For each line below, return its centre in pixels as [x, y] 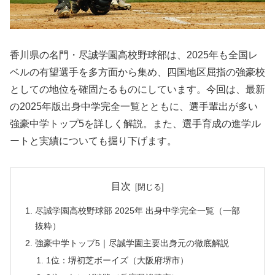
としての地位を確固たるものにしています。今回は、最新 [137, 90]
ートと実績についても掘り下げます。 [93, 141]
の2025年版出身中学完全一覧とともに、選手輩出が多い [134, 107]
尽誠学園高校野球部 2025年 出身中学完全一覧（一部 [138, 211]
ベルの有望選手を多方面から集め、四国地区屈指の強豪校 [137, 72]
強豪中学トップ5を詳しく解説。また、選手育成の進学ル [135, 124]
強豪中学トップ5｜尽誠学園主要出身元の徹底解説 [132, 243]
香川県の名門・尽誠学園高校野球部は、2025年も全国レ [134, 55]
